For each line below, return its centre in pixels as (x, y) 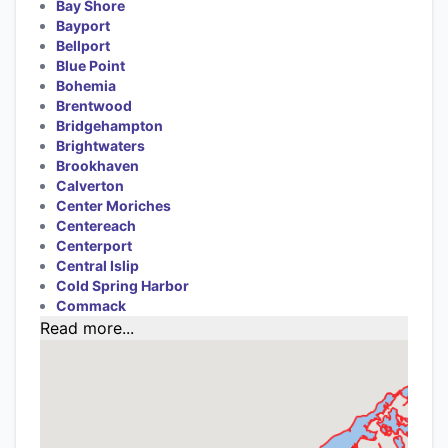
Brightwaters (100, 145)
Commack (91, 305)
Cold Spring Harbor (122, 285)
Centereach (96, 225)
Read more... (87, 327)
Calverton (90, 185)
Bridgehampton (109, 125)
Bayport (83, 25)
